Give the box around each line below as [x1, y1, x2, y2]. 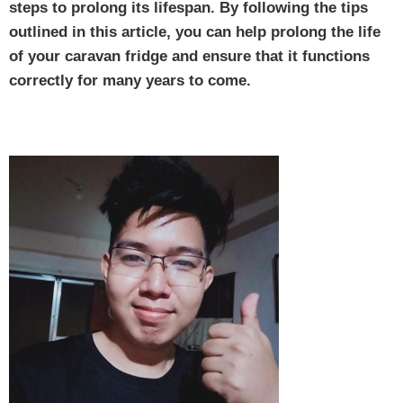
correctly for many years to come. [9, 71, 251, 89]
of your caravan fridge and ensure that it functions [9, 47, 370, 65]
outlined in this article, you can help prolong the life [9, 22, 381, 40]
